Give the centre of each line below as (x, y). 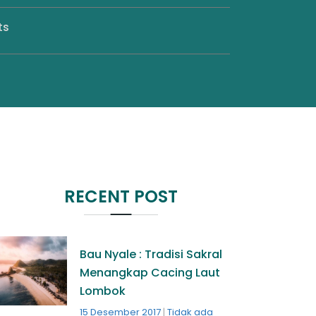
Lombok (102, 291)
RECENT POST (121, 196)
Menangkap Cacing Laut (150, 273)
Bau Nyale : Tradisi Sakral (151, 254)
